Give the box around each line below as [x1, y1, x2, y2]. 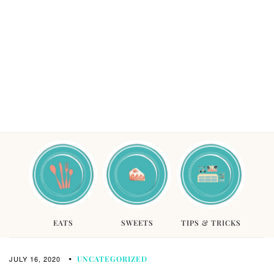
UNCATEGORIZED [77, 253, 147, 264]
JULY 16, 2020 [9, 253, 61, 264]
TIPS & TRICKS [180, 218, 241, 228]
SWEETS [120, 218, 154, 228]
